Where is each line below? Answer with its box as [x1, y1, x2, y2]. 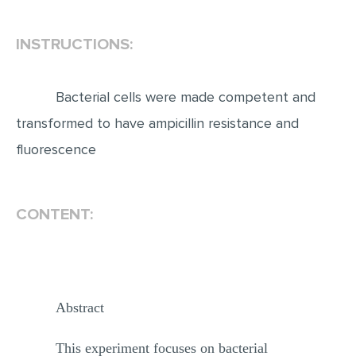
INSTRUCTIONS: [16, 35, 133, 54]
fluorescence [16, 141, 96, 158]
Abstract [56, 300, 104, 315]
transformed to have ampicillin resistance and [16, 114, 299, 132]
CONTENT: [16, 205, 93, 224]
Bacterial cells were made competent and [56, 88, 315, 106]
